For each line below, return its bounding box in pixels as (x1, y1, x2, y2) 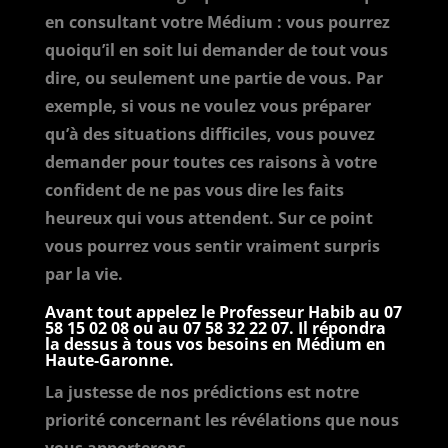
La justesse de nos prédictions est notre (44, 381, 359, 403)
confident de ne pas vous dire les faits (44, 179, 344, 201)
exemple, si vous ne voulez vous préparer (44, 95, 371, 117)
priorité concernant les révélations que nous (44, 409, 399, 431)
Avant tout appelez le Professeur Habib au (44, 301, 384, 323)
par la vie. (44, 263, 123, 285)
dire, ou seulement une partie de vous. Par (44, 67, 383, 89)
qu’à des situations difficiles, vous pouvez (44, 123, 375, 145)
